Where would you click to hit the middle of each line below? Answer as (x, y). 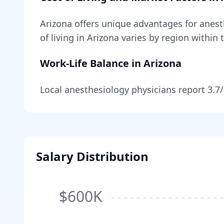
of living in (63, 37)
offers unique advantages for (136, 23)
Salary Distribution (92, 156)
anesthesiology (97, 89)
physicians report (168, 89)
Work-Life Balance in (92, 63)
